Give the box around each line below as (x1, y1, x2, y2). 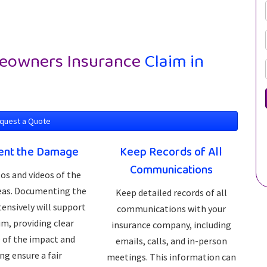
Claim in (141, 48, 204, 76)
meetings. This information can (106, 251, 236, 263)
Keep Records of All (120, 142, 223, 162)
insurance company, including (111, 219, 231, 231)
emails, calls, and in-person (115, 235, 227, 247)
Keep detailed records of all (115, 187, 227, 198)
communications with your (116, 203, 226, 215)
